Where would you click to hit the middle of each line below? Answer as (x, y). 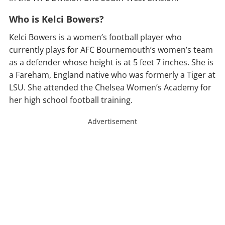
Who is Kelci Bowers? (57, 19)
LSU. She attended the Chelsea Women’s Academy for (110, 88)
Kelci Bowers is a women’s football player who (95, 37)
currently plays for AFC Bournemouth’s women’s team (111, 50)
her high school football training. (71, 100)
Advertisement (113, 122)
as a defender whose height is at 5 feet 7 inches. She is (111, 63)
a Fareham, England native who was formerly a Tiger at (112, 75)
